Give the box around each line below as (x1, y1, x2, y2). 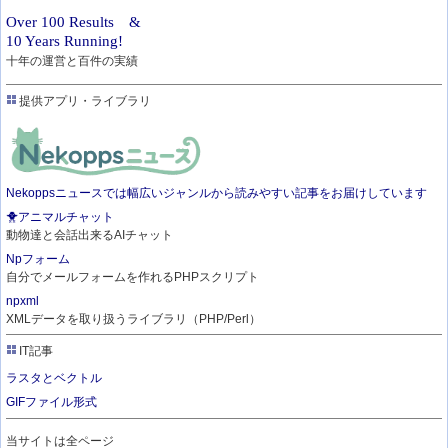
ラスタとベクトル (6, 371, 103, 386)
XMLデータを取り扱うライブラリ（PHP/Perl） (6, 312, 262, 327)
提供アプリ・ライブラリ (16, 93, 152, 108)
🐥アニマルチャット (6, 209, 115, 224)
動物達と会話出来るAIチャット (6, 227, 174, 242)
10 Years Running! (6, 33, 124, 50)
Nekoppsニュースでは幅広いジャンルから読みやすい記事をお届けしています (6, 185, 428, 200)
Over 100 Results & (6, 14, 142, 31)
